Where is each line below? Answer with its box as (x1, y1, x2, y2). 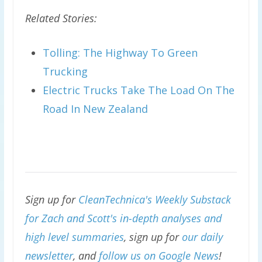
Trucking (42, 64, 88, 78)
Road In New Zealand (42, 102, 148, 116)
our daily (181, 230, 223, 244)
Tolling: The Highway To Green (42, 46, 198, 60)
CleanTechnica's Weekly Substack (78, 192, 231, 206)
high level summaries (25, 230, 124, 244)
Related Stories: (25, 11, 97, 25)
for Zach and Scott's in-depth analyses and (25, 211, 222, 225)
